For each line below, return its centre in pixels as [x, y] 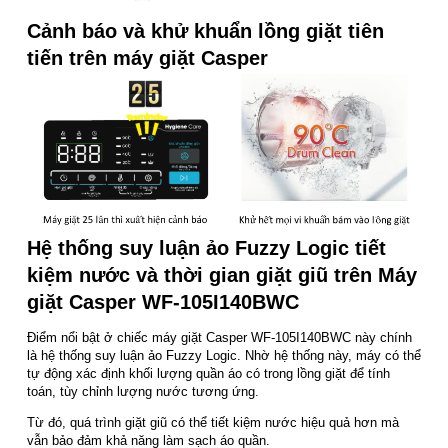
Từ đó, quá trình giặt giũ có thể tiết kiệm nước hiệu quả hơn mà [213, 422]
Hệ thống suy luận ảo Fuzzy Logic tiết [206, 247]
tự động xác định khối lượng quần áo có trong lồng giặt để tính [208, 373]
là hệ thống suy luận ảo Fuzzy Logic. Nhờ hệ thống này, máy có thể [224, 355]
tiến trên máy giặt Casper [147, 57]
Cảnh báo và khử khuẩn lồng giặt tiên [205, 30]
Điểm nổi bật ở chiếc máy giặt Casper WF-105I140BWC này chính [219, 337]
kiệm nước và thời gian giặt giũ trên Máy [222, 274]
